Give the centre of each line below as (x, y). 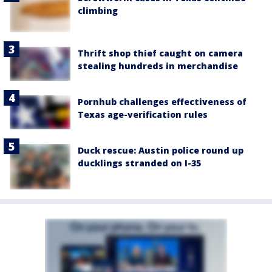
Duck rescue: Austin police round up (161, 151)
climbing (98, 11)
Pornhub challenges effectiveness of (162, 102)
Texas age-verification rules (143, 115)
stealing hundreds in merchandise (158, 66)
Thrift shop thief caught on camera (160, 53)
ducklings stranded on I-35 (139, 163)
